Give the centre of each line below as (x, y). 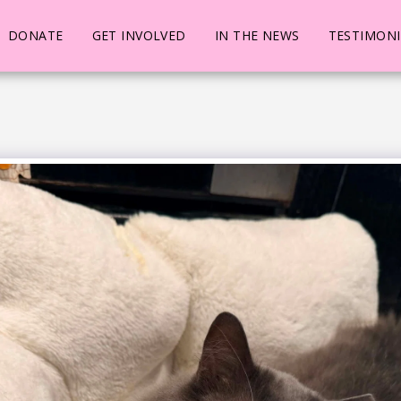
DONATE (35, 35)
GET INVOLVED (139, 35)
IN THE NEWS (257, 35)
